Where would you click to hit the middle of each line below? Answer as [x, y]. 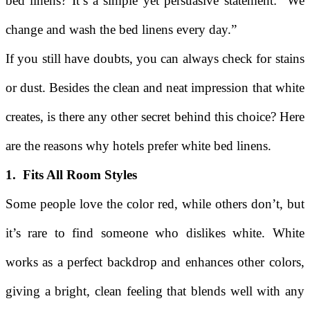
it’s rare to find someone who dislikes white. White [155, 232]
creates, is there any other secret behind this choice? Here [155, 116]
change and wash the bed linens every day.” [121, 29]
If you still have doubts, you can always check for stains [155, 58]
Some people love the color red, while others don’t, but [155, 203]
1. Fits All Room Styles [71, 174]
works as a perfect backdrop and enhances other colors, [155, 262]
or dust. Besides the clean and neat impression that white [155, 87]
